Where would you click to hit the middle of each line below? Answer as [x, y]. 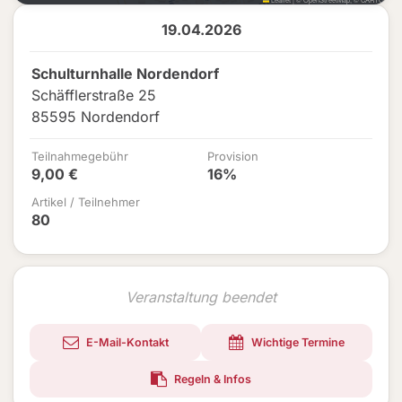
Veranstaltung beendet [201, 297]
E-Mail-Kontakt [126, 342]
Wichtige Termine [297, 342]
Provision [233, 156]
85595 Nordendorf [96, 117]
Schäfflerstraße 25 [94, 95]
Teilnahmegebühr [80, 156]
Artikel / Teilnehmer [86, 202]
